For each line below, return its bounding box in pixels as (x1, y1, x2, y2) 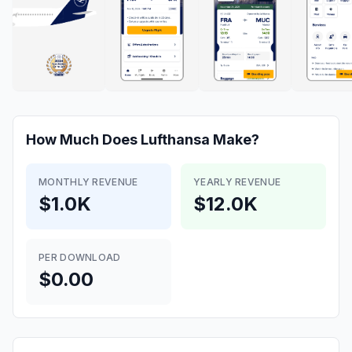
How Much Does (26, 131, 141, 148)
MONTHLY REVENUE (38, 176, 138, 188)
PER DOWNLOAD (38, 251, 121, 263)
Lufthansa (141, 131, 210, 148)
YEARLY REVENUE (193, 176, 281, 188)
